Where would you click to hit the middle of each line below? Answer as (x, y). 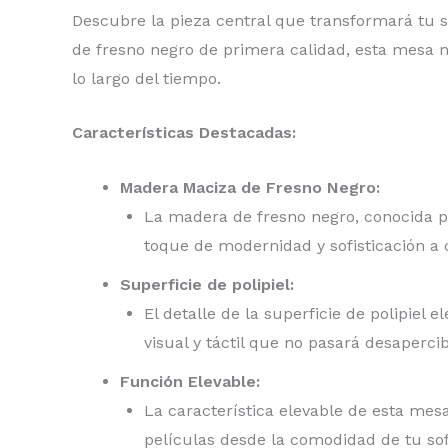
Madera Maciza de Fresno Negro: (250, 187)
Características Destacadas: (184, 133)
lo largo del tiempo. (146, 78)
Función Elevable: (190, 381)
